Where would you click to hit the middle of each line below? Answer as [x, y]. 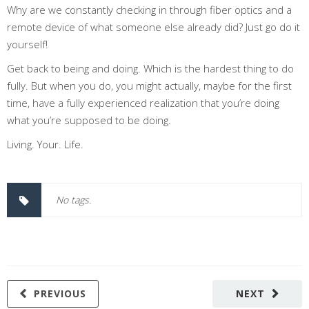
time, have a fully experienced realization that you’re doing [143, 102]
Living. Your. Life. [45, 144]
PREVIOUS [60, 293]
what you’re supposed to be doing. [89, 120]
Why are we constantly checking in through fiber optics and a [149, 9]
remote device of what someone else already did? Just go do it [153, 27]
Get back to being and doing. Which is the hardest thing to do [150, 68]
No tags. [73, 199]
